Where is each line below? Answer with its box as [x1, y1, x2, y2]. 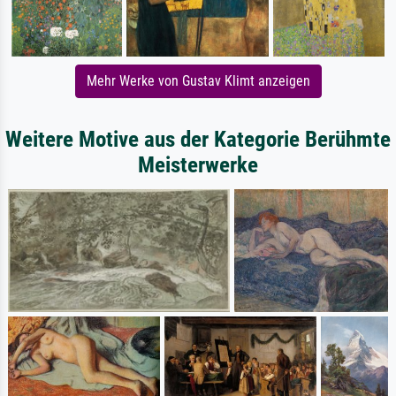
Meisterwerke [138, 152, 258, 179]
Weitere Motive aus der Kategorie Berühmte [5, 126, 391, 153]
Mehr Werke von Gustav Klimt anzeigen [86, 72, 310, 90]
